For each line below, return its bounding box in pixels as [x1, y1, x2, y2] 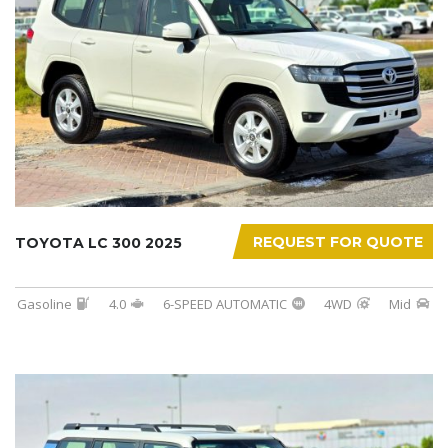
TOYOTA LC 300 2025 [15, 233, 182, 252]
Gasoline [17, 294, 72, 313]
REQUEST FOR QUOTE [253, 232, 423, 251]
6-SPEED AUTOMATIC [163, 294, 287, 313]
